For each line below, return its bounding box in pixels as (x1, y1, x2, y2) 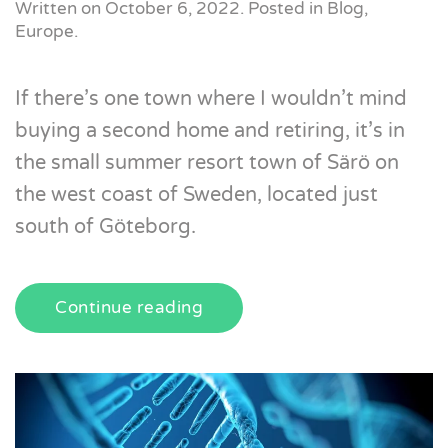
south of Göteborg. (15, 215, 196, 239)
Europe (15, 21, 74, 42)
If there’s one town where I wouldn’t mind (15, 87, 407, 111)
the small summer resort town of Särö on (15, 151, 399, 175)
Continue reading (55, 297, 203, 318)
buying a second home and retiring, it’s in (15, 119, 405, 143)
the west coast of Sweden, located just (15, 183, 378, 207)
